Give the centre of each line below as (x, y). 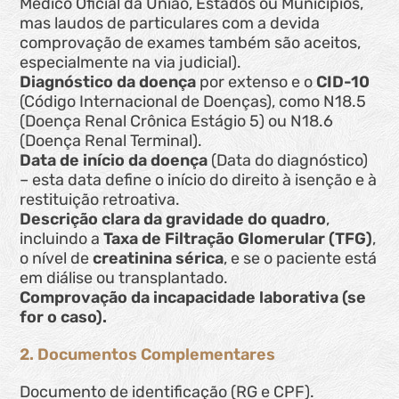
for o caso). (64, 318)
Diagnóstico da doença (108, 82)
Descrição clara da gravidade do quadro (173, 220)
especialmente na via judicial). (131, 63)
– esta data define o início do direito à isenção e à (199, 180)
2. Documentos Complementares (148, 355)
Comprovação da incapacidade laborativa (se (193, 298)
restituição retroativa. (100, 200)
